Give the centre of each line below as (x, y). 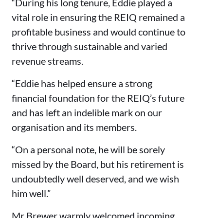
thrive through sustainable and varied (90, 46)
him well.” (31, 193)
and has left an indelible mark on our (87, 112)
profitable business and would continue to (99, 31)
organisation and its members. (74, 127)
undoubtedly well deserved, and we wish (95, 178)
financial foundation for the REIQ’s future (98, 98)
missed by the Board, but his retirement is (98, 164)
